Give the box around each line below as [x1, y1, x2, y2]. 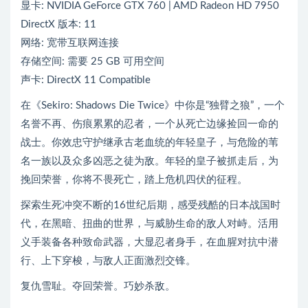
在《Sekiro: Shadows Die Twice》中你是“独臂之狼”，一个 [21, 100, 285, 111]
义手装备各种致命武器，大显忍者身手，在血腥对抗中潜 [21, 237, 278, 248]
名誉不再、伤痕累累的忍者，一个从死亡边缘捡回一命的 [21, 119, 278, 130]
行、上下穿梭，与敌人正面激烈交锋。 [21, 256, 196, 267]
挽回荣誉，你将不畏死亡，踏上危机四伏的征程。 [21, 175, 247, 186]
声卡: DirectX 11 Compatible [21, 75, 151, 86]
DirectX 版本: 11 [21, 19, 96, 30]
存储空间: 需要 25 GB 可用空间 [21, 56, 164, 67]
